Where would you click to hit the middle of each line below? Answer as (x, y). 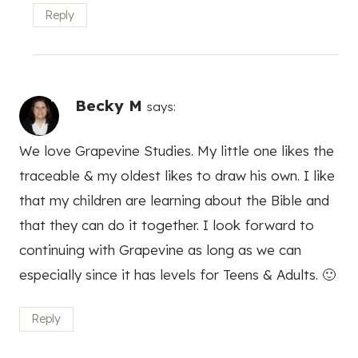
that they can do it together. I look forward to (167, 225)
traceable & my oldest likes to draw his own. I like (177, 175)
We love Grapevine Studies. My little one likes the (177, 150)
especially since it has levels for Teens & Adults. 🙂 (177, 274)
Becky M (109, 106)
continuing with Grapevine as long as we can (160, 249)
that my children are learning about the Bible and (174, 200)
